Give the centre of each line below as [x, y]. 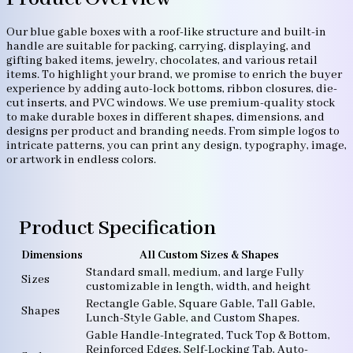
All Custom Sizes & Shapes [209, 256]
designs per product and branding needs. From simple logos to [173, 132]
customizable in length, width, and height [198, 287]
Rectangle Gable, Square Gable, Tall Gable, [201, 305]
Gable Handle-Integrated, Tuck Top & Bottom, [208, 336]
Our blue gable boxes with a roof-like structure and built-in [166, 33]
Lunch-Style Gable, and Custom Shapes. [193, 319]
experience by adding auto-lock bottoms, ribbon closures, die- [172, 89]
